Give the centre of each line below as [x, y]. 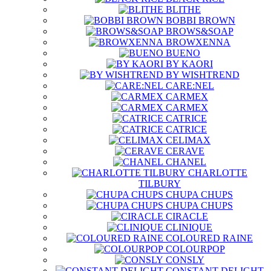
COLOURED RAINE [209, 238]
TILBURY [160, 184]
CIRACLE [187, 216]
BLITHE [183, 9]
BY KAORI [189, 64]
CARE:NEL [190, 86]
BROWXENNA [198, 42]
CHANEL [186, 162]
